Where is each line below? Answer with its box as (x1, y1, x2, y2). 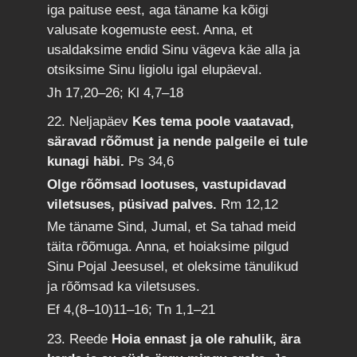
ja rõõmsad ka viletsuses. (47, 279, 201, 295)
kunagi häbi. (47, 154, 129, 170)
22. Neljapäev (47, 114, 133, 130)
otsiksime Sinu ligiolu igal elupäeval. (47, 62, 263, 78)
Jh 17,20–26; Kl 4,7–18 (47, 84, 184, 100)
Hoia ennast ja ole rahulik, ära (112, 331, 301, 347)
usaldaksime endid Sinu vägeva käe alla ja (47, 42, 300, 58)
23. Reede (47, 331, 112, 347)
